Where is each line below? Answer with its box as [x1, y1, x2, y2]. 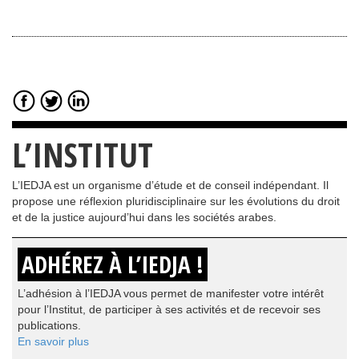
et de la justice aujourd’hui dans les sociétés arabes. [12, 210, 276, 224]
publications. [18, 318, 81, 332]
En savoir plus [18, 334, 89, 348]
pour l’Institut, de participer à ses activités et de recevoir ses [18, 302, 321, 316]
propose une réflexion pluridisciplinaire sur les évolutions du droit [12, 194, 340, 208]
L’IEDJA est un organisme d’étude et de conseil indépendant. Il [12, 178, 329, 192]
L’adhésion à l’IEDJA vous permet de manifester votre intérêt [18, 286, 324, 300]
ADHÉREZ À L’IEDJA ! [22, 248, 204, 280]
